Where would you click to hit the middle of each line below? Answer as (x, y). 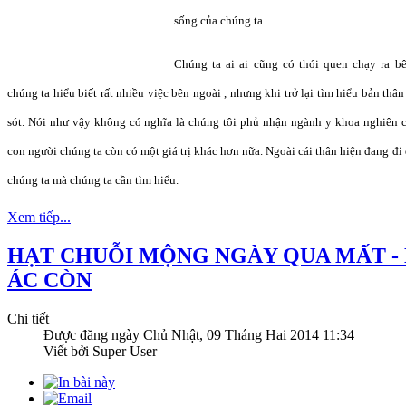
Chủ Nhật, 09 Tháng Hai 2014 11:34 (249, 335)
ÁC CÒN (49, 280)
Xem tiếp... (39, 217)
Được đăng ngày (93, 335)
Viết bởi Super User (100, 352)
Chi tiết (28, 319)
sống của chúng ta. (220, 21)
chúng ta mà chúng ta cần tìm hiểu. (93, 180)
